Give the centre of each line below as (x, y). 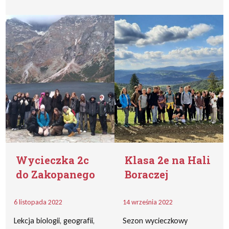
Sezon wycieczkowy (155, 221)
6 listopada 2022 (38, 202)
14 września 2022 (148, 202)
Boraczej (146, 174)
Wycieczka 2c (53, 160)
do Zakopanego (56, 174)
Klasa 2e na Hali (168, 160)
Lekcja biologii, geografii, (54, 221)
